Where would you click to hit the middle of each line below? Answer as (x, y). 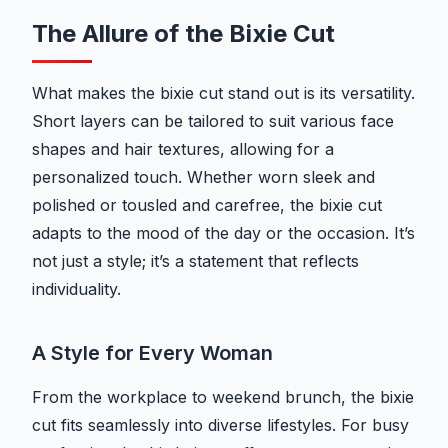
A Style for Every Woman (152, 353)
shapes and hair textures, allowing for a (183, 149)
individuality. (76, 289)
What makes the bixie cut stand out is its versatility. (223, 93)
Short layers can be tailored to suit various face (213, 121)
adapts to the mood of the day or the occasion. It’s (223, 233)
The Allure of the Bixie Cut (183, 34)
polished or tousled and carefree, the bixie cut (207, 205)
